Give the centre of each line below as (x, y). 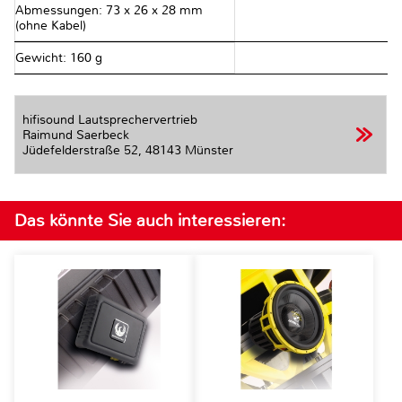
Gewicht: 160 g (59, 58)
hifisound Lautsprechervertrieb (110, 119)
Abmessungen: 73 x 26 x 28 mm (109, 11)
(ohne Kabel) (51, 26)
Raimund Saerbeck (76, 135)
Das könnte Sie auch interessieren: (150, 220)
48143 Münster (189, 150)
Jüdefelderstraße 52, (135, 150)
